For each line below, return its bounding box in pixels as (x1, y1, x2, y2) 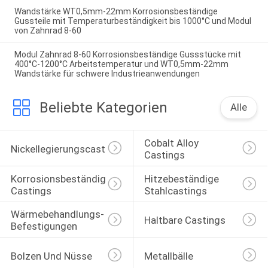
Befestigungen (10, 220, 77, 233)
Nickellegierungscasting (10, 142, 119, 155)
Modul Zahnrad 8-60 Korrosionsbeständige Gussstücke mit (14, 50, 241, 60)
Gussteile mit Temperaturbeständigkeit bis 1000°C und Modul (14, 16, 251, 26)
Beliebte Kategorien (39, 99, 167, 117)
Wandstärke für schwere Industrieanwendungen (14, 69, 200, 79)
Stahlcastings (144, 184, 207, 197)
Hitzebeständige (144, 172, 221, 185)
